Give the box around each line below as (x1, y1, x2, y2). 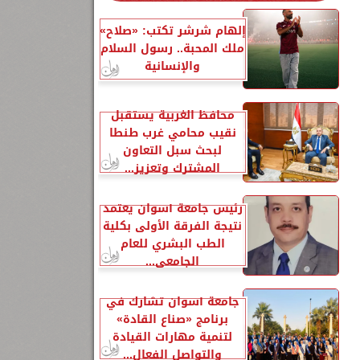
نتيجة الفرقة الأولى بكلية (103, 216, 242, 236)
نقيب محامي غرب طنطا (108, 123, 236, 143)
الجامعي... (145, 252, 199, 272)
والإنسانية (145, 56, 200, 76)
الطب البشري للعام (120, 234, 225, 254)
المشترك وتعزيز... (125, 158, 220, 178)
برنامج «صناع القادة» (117, 309, 228, 329)
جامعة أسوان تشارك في (105, 292, 239, 312)
